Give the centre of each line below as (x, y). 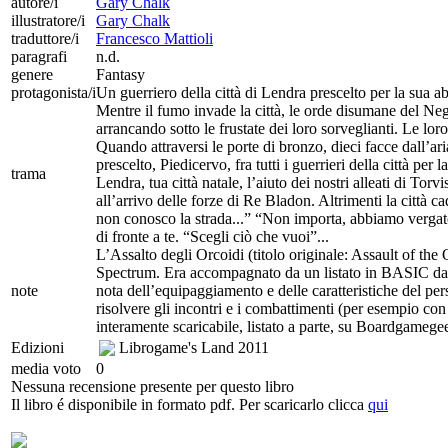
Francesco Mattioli (154, 38)
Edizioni (37, 347)
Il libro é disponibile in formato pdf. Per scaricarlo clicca (189, 404)
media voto (46, 368)
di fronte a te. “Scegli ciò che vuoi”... (212, 236)
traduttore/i (45, 38)
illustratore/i (48, 20)
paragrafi (39, 56)
